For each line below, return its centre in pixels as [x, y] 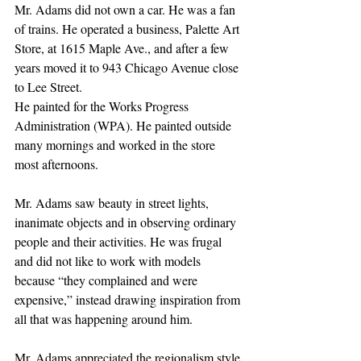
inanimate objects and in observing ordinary [127, 222]
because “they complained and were [108, 280]
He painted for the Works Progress [103, 106]
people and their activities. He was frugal [120, 241]
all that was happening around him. [104, 318]
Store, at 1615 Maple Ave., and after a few [123, 48]
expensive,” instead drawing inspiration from [129, 299]
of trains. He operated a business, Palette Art [129, 28]
